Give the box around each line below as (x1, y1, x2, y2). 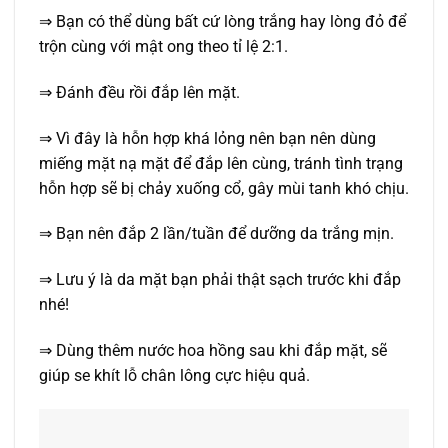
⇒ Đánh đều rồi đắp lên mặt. (39, 82, 240, 102)
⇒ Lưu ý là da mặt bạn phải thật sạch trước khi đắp (39, 270, 401, 290)
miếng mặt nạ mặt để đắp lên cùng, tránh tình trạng (39, 153, 403, 173)
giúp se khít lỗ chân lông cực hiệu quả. (39, 365, 310, 385)
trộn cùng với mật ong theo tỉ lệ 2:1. (39, 36, 288, 56)
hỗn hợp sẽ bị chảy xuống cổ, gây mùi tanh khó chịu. (39, 178, 409, 198)
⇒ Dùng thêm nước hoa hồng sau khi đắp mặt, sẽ (39, 340, 387, 360)
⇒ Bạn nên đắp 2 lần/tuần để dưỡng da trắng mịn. (39, 224, 394, 244)
